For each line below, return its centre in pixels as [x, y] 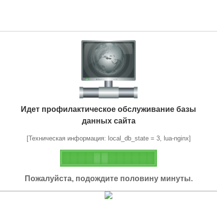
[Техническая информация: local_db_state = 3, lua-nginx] [108, 138]
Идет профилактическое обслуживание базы [108, 109]
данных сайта [108, 121]
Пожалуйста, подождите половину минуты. [108, 178]
